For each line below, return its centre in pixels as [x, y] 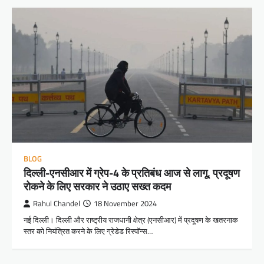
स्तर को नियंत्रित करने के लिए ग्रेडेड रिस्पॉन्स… [88, 231]
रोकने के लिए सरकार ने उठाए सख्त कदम [97, 187]
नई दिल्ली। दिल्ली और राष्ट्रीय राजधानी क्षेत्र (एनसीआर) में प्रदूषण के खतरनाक [131, 220]
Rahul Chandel [57, 204]
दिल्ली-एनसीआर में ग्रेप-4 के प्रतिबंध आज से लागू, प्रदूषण [132, 173]
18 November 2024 [125, 204]
